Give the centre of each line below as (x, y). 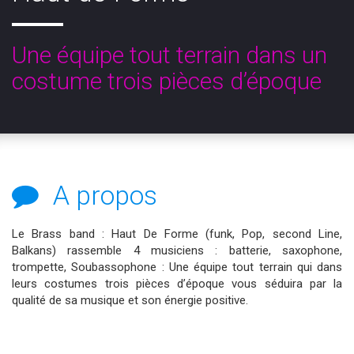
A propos (102, 196)
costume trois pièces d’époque (167, 81)
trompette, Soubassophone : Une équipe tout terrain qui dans (177, 267)
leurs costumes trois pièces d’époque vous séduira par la (177, 284)
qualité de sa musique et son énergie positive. (130, 300)
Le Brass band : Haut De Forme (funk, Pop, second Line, (177, 234)
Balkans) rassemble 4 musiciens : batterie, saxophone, (177, 250)
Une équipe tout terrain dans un (169, 55)
